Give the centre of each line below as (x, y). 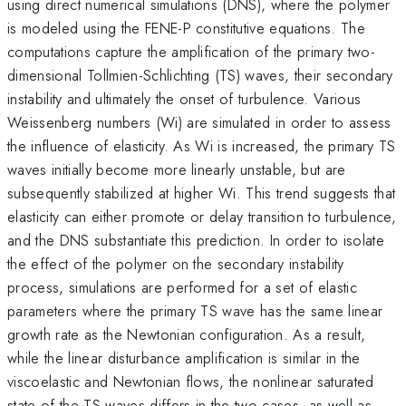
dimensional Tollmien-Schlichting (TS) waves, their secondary (200, 75)
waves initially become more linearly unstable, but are (177, 169)
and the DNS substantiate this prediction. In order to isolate (196, 240)
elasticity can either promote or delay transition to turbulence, (202, 216)
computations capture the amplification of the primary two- (191, 51)
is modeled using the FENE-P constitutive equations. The (187, 28)
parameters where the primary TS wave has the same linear (195, 310)
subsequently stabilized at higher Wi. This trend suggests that (202, 193)
